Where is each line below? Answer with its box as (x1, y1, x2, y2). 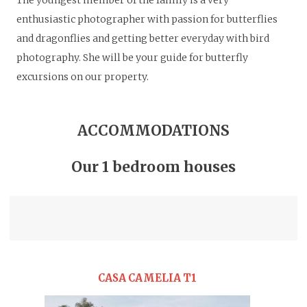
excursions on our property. (16, 71, 149, 84)
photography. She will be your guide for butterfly (16, 51, 248, 64)
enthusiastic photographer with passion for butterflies (16, 13, 278, 26)
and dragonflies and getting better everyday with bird (16, 32, 269, 45)
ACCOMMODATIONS (77, 121, 230, 140)
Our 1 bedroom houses (71, 158, 236, 176)
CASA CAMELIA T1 (97, 271, 197, 284)
